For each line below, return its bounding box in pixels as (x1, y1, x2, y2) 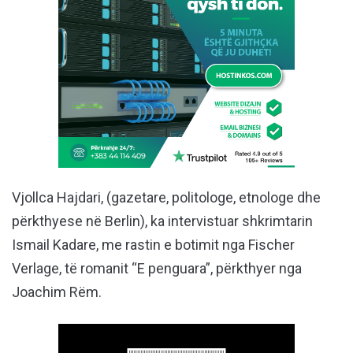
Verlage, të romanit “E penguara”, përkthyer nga (12, 260, 302, 277)
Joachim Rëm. (12, 284, 102, 301)
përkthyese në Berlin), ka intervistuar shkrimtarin (12, 213, 313, 230)
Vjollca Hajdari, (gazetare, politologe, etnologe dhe (12, 189, 321, 206)
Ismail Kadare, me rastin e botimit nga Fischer (12, 236, 295, 254)
